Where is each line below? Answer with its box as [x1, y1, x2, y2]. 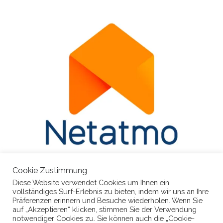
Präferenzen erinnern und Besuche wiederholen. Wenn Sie [12, 196, 203, 205]
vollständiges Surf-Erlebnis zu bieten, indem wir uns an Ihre [12, 187, 209, 196]
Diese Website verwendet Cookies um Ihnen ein [12, 178, 169, 187]
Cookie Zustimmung [12, 166, 87, 175]
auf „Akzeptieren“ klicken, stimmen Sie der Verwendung [12, 205, 197, 214]
